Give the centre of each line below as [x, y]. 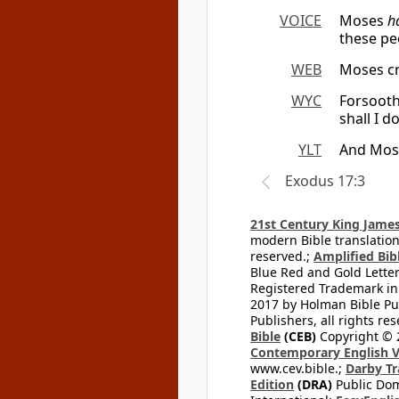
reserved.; [282, 256]
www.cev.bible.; [298, 368]
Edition [272, 384]
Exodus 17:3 [325, 181]
